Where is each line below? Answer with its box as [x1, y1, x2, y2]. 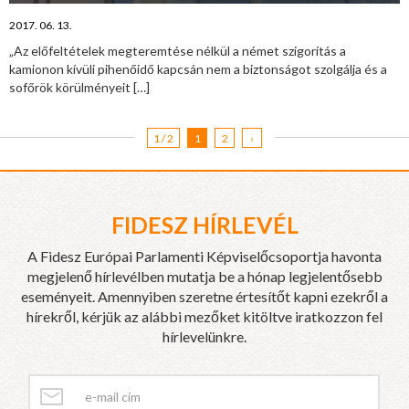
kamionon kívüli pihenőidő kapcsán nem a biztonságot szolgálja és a [9, 60, 387, 77]
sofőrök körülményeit [9, 79, 133, 95]
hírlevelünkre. [163, 327, 246, 345]
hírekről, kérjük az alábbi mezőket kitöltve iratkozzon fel [26, 307, 383, 325]
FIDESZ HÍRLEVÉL [110, 210, 299, 238]
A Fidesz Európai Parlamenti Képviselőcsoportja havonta [27, 246, 382, 265]
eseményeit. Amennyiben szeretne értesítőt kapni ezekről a [21, 287, 388, 305]
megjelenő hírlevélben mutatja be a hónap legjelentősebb [26, 267, 383, 285]
